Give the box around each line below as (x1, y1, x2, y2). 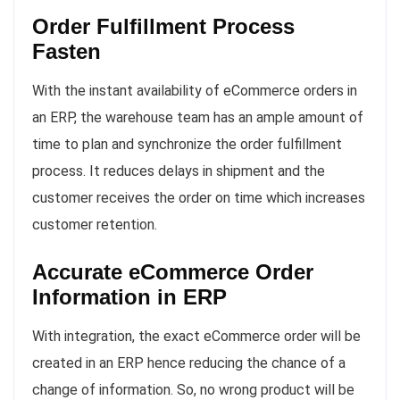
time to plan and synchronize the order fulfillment (32, 136, 342, 154)
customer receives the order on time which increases (32, 189, 365, 207)
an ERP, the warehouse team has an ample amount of (32, 109, 363, 127)
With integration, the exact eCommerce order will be (32, 328, 361, 346)
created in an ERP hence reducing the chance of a (32, 354, 346, 372)
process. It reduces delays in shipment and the (32, 162, 325, 180)
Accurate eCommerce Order (32, 260, 313, 285)
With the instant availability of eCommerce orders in (32, 82, 357, 100)
